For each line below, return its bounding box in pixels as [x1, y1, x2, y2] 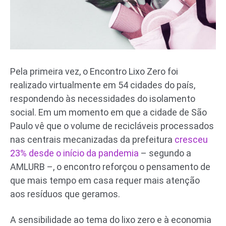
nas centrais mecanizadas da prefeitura [10, 134, 175, 145]
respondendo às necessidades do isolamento [10, 93, 195, 104]
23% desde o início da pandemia [10, 147, 139, 158]
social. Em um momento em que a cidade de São [10, 106, 207, 118]
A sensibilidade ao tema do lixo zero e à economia [10, 214, 211, 225]
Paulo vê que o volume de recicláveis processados [10, 120, 214, 131]
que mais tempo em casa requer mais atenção [10, 175, 200, 186]
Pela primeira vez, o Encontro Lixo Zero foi [10, 66, 178, 77]
